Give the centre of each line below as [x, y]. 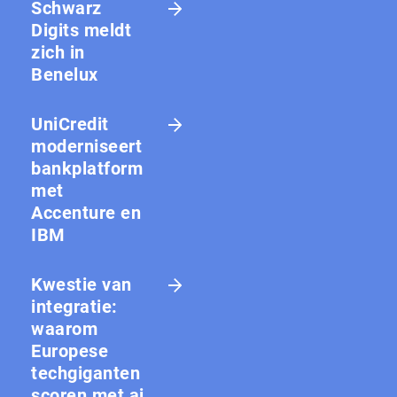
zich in [58, 52]
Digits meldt [81, 30]
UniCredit [70, 124]
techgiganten [86, 373]
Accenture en [86, 212]
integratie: [74, 306]
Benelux [65, 74]
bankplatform [87, 168]
